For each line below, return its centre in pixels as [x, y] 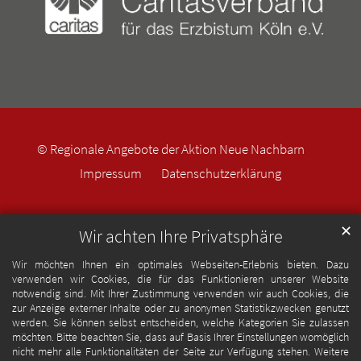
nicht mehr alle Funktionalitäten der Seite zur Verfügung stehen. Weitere [180, 352]
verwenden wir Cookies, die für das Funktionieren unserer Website [180, 279]
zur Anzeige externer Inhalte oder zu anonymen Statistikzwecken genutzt [180, 308]
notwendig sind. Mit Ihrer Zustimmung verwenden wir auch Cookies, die [180, 294]
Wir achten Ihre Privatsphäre [180, 237]
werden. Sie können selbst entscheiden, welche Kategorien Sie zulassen [180, 323]
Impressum [111, 173]
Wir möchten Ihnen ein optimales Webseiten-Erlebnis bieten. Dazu [180, 265]
